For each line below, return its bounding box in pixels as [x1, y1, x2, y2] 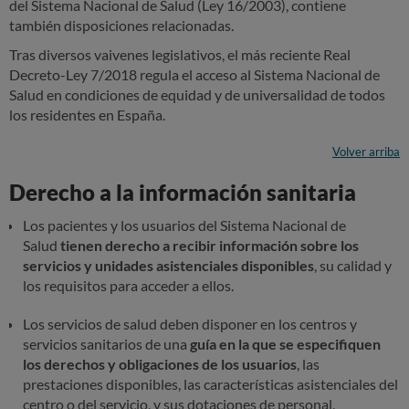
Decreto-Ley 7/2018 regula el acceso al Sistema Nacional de [9, 66, 380, 84]
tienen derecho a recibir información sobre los [58, 236, 359, 255]
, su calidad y [314, 257, 392, 275]
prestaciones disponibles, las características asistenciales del [23, 375, 398, 393]
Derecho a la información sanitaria [9, 179, 356, 206]
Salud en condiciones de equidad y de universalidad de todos [9, 86, 385, 104]
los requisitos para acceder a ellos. [23, 277, 234, 295]
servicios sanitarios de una [23, 335, 190, 353]
